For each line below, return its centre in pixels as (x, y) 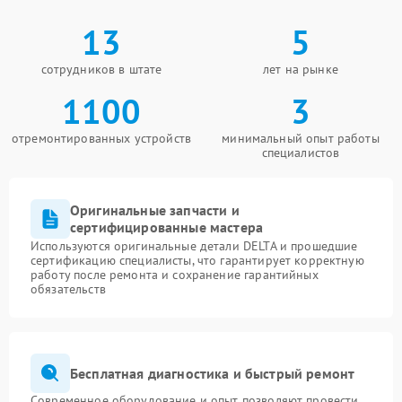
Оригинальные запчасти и (155, 210)
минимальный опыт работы (301, 138)
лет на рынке (301, 69)
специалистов (301, 153)
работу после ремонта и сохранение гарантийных (175, 275)
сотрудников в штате (101, 69)
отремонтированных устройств (101, 138)
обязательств (68, 289)
